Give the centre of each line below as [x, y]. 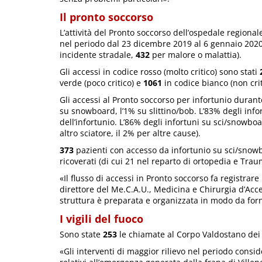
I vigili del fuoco [101, 219]
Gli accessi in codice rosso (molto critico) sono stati [160, 72]
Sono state [81, 235]
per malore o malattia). [197, 55]
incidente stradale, [98, 55]
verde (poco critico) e [101, 83]
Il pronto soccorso [106, 17]
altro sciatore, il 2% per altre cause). [130, 133]
